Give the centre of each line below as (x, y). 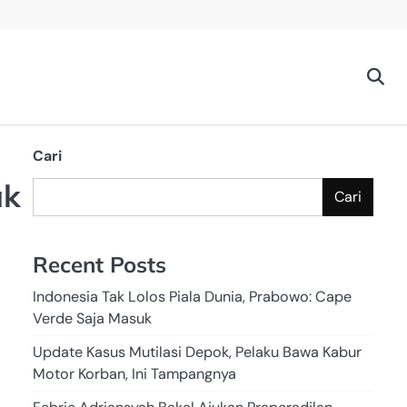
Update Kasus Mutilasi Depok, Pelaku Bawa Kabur (197, 352)
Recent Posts (99, 265)
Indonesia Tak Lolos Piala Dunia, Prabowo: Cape (192, 297)
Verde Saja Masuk (92, 319)
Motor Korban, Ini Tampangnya (134, 374)
